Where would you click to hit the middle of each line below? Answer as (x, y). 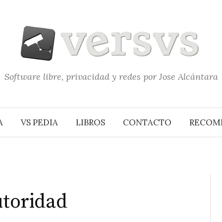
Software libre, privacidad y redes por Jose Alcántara (111, 77)
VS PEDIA (39, 122)
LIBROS (90, 122)
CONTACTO (147, 122)
